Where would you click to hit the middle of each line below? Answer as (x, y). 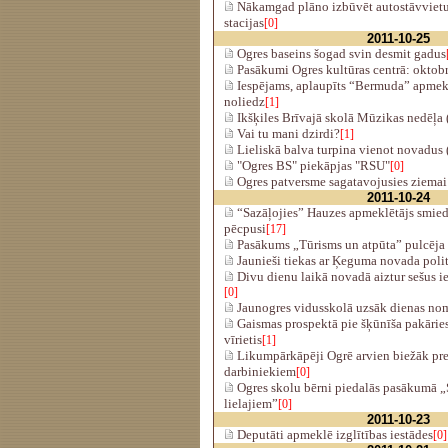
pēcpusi (245, 228)
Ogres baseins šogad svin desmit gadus (340, 53)
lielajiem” (251, 403)
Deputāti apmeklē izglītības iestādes (333, 434)
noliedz (244, 101)
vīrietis (243, 339)
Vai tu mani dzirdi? (287, 133)
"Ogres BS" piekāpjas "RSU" (312, 165)
